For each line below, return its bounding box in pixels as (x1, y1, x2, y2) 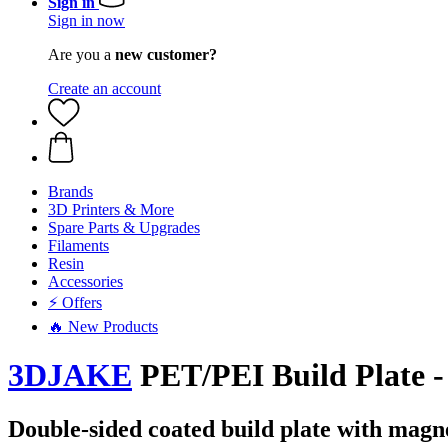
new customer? (115, 46, 217, 63)
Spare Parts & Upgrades (48, 219, 200, 236)
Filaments (48, 237, 109, 254)
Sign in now (48, 12, 125, 29)
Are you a (48, 46, 115, 63)
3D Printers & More (48, 201, 174, 218)
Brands (48, 183, 93, 200)
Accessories (48, 273, 123, 290)
